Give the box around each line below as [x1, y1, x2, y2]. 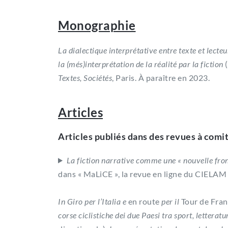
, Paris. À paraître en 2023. [112, 72, 210, 82]
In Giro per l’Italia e [58, 196, 128, 206]
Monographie [58, 17, 136, 33]
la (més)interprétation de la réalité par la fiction [58, 59, 223, 69]
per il [159, 196, 179, 206]
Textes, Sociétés [58, 72, 112, 82]
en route [128, 196, 160, 206]
